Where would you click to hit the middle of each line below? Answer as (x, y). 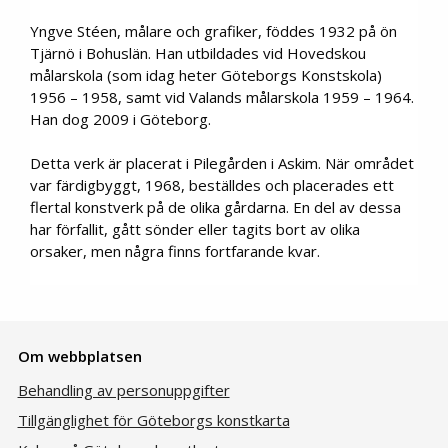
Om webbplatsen (79, 355)
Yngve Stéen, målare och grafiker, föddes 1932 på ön (213, 30)
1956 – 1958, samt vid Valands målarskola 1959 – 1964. (222, 96)
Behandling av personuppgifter (123, 389)
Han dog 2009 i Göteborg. (120, 118)
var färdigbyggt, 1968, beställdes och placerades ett (212, 185)
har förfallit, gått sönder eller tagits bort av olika (195, 229)
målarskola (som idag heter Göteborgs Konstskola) (206, 74)
